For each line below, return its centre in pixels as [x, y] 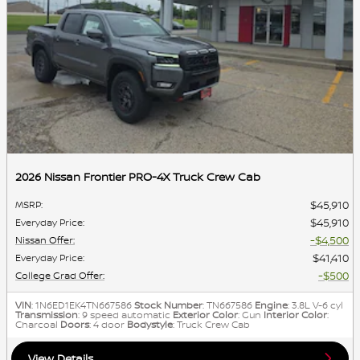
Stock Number [168, 305]
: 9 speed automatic [124, 315]
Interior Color [295, 315]
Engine [271, 305]
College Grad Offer [59, 276]
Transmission [47, 315]
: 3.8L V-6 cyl [315, 305]
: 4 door [107, 325]
